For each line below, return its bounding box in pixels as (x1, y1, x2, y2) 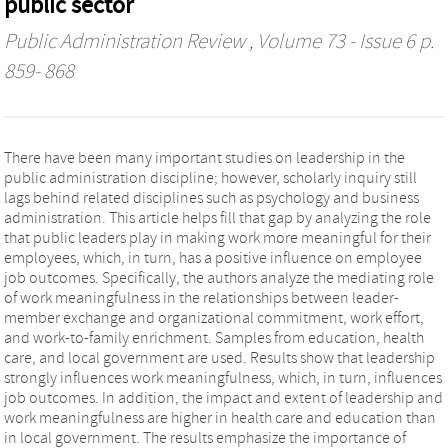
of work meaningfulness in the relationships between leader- (4, 288, 399, 307)
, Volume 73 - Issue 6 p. (245, 29, 434, 54)
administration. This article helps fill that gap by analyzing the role (4, 208, 431, 227)
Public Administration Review (4, 29, 245, 54)
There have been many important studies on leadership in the (4, 148, 405, 167)
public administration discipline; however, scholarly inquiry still (4, 168, 417, 187)
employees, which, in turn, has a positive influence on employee (4, 248, 422, 267)
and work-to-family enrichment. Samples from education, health (4, 328, 424, 347)
